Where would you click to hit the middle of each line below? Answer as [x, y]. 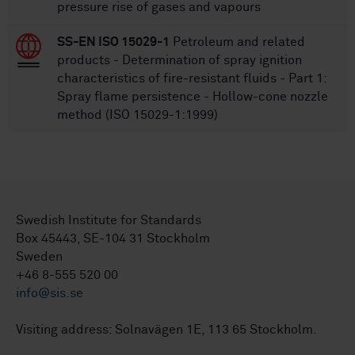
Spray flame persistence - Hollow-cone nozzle [193, 97]
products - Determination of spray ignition [179, 61]
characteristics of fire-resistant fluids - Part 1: [192, 79]
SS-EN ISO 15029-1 [113, 42]
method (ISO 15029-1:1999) [137, 115]
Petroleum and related [237, 42]
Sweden [39, 257]
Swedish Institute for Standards [109, 221]
